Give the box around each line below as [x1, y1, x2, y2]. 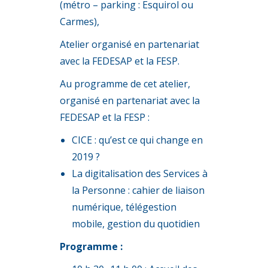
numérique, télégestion [72, 200, 176, 214]
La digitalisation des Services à [72, 167, 208, 180]
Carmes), [60, 15, 99, 28]
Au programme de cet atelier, [60, 77, 190, 90]
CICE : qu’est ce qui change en [72, 133, 203, 147]
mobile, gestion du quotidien [72, 217, 200, 230]
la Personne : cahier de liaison [72, 184, 205, 197]
